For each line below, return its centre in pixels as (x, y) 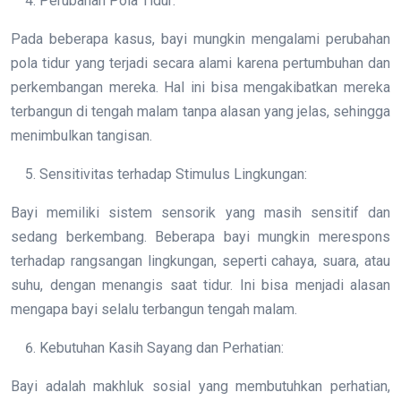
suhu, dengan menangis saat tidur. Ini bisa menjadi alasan (200, 286)
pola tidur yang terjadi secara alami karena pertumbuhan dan (200, 64)
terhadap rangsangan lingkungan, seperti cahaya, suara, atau (200, 261)
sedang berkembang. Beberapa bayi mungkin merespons (200, 237)
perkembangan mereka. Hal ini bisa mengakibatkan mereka (200, 88)
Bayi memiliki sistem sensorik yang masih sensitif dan (200, 213)
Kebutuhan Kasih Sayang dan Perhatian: (162, 348)
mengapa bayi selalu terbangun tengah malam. (154, 310)
